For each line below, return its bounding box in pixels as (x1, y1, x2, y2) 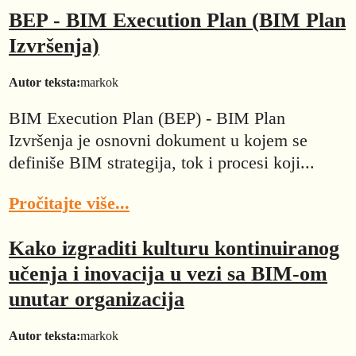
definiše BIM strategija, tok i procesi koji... (9, 153, 315, 173)
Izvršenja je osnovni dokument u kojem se (9, 130, 308, 151)
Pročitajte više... (9, 192, 130, 213)
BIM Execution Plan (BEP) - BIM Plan (9, 108, 285, 129)
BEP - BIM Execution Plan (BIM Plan (9, 8, 346, 32)
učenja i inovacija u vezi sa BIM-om (9, 262, 327, 286)
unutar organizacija (9, 288, 184, 311)
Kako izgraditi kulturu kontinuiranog (9, 237, 339, 261)
